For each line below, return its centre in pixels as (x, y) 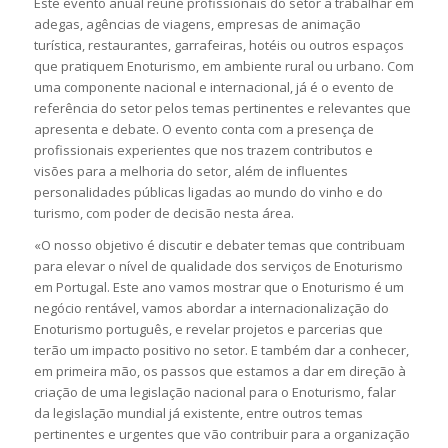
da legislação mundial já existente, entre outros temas (198, 412)
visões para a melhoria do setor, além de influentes (190, 170)
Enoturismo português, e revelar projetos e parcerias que (208, 328)
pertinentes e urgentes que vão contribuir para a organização (221, 433)
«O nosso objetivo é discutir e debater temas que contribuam (219, 244)
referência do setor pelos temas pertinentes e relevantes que (222, 107)
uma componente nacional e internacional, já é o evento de (213, 86)
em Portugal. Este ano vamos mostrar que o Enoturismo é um (218, 286)
